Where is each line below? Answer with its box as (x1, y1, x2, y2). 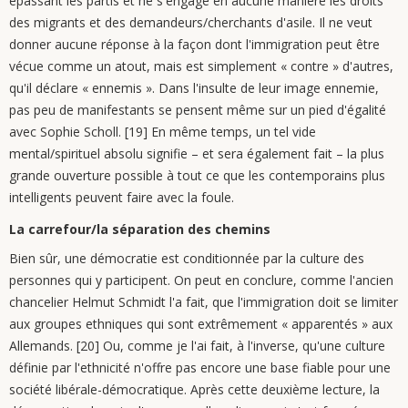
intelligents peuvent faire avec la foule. (9, 189, 234, 206)
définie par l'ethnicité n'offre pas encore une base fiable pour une (9, 359, 391, 376)
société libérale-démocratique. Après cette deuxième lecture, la (9, 381, 380, 398)
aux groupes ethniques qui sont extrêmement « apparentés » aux (9, 315, 393, 332)
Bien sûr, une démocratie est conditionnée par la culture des (9, 250, 364, 267)
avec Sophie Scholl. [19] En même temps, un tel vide (9, 123, 316, 140)
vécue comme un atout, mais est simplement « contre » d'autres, (9, 57, 393, 75)
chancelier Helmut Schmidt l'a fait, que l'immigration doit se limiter (9, 293, 398, 311)
